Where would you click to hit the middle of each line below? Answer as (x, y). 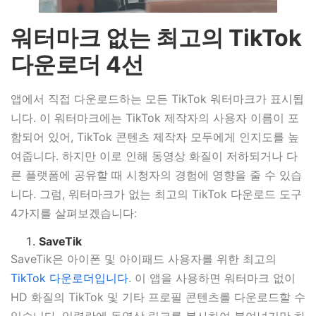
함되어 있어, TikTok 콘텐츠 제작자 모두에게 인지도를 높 (155, 136)
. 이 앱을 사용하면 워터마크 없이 (212, 278)
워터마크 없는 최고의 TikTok (156, 37)
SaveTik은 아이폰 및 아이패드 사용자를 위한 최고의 (144, 259)
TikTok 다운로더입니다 (69, 278)
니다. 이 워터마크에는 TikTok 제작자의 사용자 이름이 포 (155, 117)
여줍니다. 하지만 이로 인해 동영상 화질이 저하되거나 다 (154, 156)
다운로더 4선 (77, 64)
